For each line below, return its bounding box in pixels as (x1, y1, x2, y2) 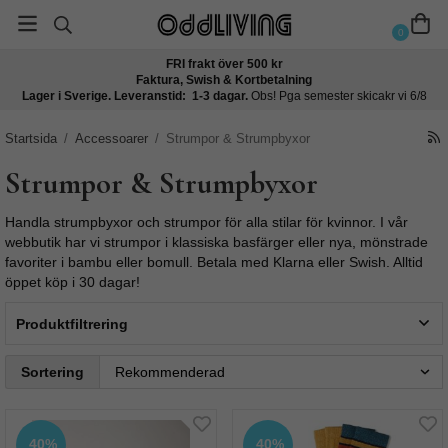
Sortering (21, 364, 84, 380)
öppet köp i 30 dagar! (5, 274, 140, 290)
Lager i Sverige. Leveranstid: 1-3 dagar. (21, 90, 251, 102)
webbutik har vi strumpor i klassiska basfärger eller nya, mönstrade (5, 234, 428, 250)
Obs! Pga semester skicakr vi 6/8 (250, 90, 427, 102)
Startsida (5, 131, 57, 146)
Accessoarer (75, 131, 148, 146)
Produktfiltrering (16, 315, 128, 332)
